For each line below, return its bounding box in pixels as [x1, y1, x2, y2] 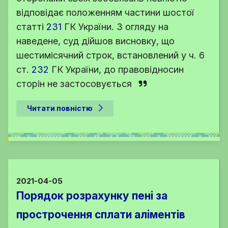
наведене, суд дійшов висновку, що [16, 36, 175, 47]
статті [16, 21, 46, 33]
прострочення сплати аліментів [16, 208, 185, 221]
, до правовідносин [99, 64, 184, 75]
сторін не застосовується [16, 78, 132, 90]
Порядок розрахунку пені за [16, 189, 167, 203]
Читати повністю [27, 104, 93, 113]
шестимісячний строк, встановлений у [16, 50, 189, 61]
